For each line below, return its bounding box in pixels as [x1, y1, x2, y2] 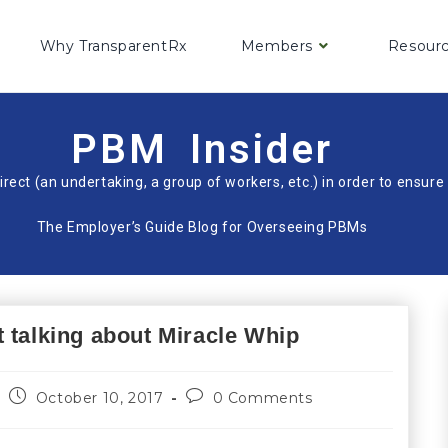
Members [240, 36, 314, 55]
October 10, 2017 [35, 389, 164, 408]
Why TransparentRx [39, 36, 187, 55]
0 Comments [212, 389, 313, 408]
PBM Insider [70, 125, 334, 173]
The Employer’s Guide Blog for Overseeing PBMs [36, 218, 368, 235]
